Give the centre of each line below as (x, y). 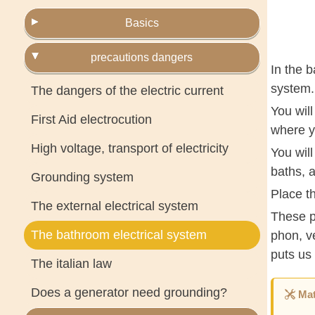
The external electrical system (114, 206)
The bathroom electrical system (118, 235)
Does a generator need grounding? (129, 292)
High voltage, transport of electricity (129, 148)
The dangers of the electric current (127, 91)
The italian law (71, 264)
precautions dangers (142, 57)
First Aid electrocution (91, 120)
